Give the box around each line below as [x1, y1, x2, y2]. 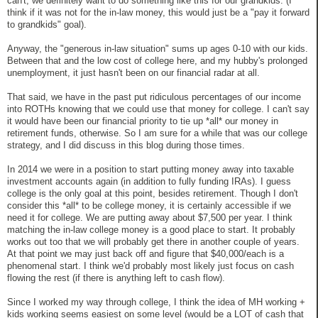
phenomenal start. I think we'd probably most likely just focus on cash [7, 260, 294, 271]
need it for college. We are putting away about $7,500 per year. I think [7, 212, 292, 223]
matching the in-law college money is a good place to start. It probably [7, 224, 295, 235]
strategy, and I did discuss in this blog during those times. [7, 139, 245, 150]
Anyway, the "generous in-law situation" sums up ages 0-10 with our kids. [7, 43, 308, 54]
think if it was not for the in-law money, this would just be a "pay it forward [7, 6, 309, 18]
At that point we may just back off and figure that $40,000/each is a [7, 248, 284, 259]
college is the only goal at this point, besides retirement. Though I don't [7, 187, 298, 199]
